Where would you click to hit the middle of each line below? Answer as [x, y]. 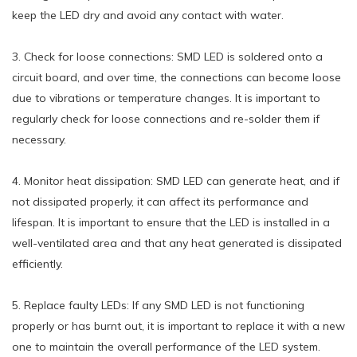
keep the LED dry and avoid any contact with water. [148, 15]
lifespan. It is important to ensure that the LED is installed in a [171, 222]
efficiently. [37, 263]
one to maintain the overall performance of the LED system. [166, 346]
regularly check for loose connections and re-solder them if [166, 118]
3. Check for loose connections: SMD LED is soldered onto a [167, 56]
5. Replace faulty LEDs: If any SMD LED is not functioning [158, 305]
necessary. [39, 139]
